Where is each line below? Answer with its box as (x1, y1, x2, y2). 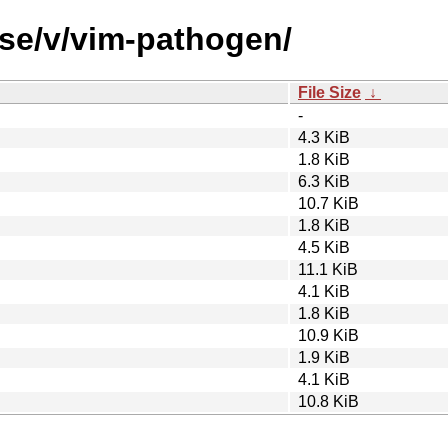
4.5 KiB (298, 238, 350, 256)
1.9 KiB (298, 348, 350, 366)
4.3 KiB (298, 128, 350, 146)
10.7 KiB (298, 194, 359, 212)
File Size (298, 83, 361, 101)
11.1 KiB (298, 260, 358, 278)
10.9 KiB (298, 326, 359, 344)
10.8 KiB (298, 392, 359, 410)
